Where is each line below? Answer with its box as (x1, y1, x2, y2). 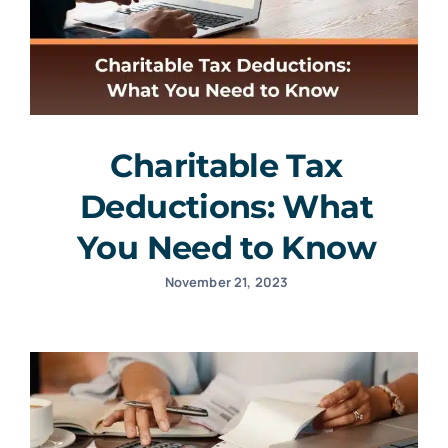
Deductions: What (80, 186, 373, 226)
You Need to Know (77, 227, 376, 267)
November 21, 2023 (164, 272, 289, 291)
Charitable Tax (110, 145, 343, 185)
